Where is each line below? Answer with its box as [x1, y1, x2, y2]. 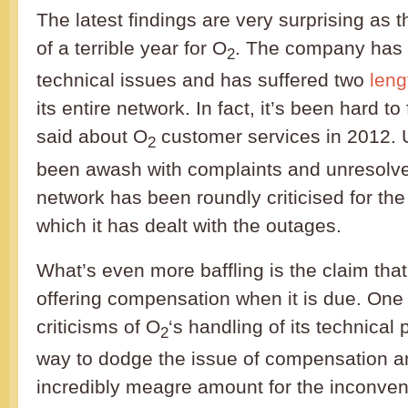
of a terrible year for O [36, 37, 227, 59]
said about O [36, 126, 148, 148]
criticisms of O [36, 315, 160, 337]
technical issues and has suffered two [36, 69, 370, 91]
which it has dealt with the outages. [36, 214, 342, 236]
